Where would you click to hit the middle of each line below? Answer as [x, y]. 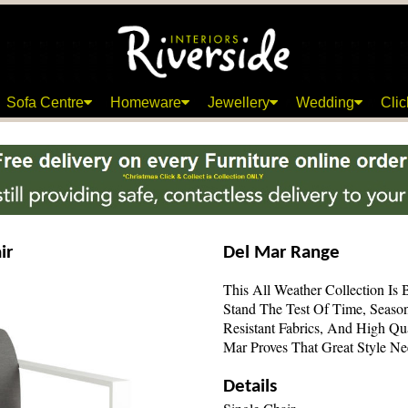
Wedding [325, 102]
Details [250, 387]
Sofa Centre [45, 102]
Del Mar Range [281, 253]
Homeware [146, 102]
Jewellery [239, 102]
